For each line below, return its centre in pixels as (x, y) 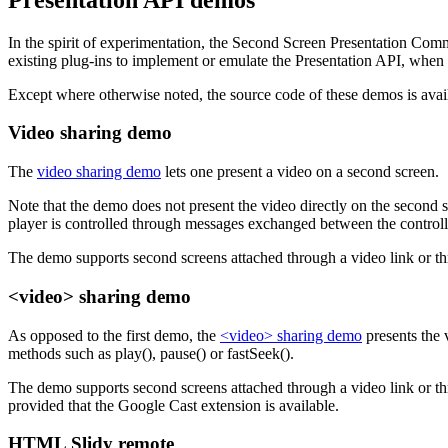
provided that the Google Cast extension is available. (173, 405)
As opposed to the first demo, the (114, 335)
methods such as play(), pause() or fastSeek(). (151, 353)
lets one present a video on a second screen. (300, 172)
